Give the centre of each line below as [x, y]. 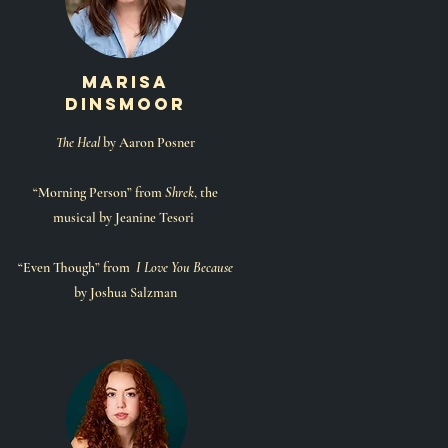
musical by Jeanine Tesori [125, 217]
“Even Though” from [76, 267]
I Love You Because [184, 267]
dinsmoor [125, 104]
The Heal [77, 142]
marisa [125, 82]
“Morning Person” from [98, 192]
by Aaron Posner [147, 142]
